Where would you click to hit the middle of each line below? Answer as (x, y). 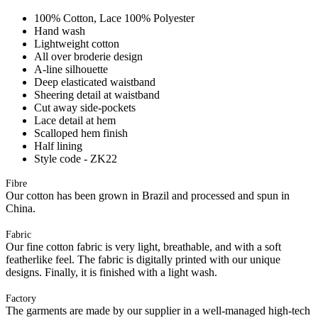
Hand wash (60, 31)
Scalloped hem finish (81, 133)
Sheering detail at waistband (97, 94)
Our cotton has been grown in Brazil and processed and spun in (148, 195)
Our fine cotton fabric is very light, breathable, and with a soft (143, 246)
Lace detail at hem (75, 120)
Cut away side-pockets (85, 107)
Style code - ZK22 (76, 158)
